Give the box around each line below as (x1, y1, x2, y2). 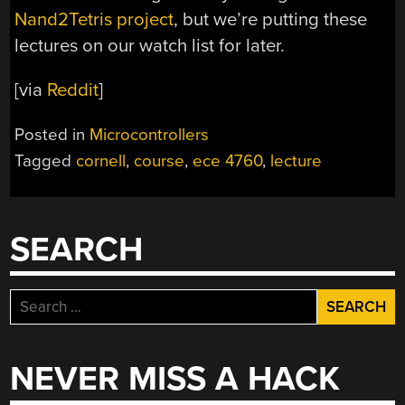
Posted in (14, 124, 90, 145)
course (134, 150, 185, 171)
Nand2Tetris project (14, 8, 174, 32)
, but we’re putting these (174, 8, 368, 32)
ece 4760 (193, 150, 263, 171)
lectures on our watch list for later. (14, 34, 286, 58)
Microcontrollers (89, 124, 210, 145)
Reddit (47, 79, 99, 102)
